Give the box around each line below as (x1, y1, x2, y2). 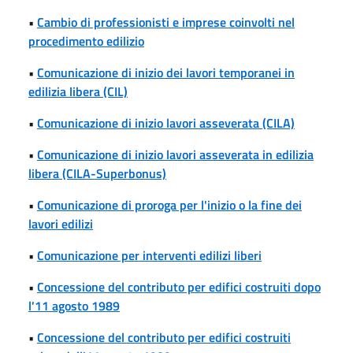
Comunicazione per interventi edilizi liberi (37, 245, 262, 265)
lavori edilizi (28, 214, 93, 233)
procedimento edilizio (28, 31, 144, 50)
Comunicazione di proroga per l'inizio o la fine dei (37, 195, 302, 214)
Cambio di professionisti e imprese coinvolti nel (37, 12, 295, 32)
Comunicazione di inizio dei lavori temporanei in (37, 62, 295, 82)
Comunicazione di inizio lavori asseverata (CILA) (37, 113, 295, 132)
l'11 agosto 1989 (28, 295, 120, 315)
